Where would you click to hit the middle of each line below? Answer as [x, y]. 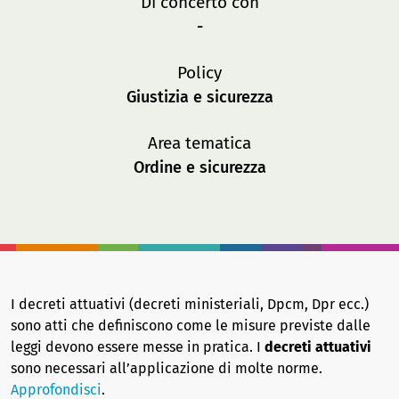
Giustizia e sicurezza [199, 97]
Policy [199, 73]
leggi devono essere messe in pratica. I [138, 347]
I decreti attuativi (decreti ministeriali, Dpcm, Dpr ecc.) [190, 304]
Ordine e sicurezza [199, 167]
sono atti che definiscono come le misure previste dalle [191, 326]
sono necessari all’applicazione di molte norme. [167, 368]
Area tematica [199, 143]
